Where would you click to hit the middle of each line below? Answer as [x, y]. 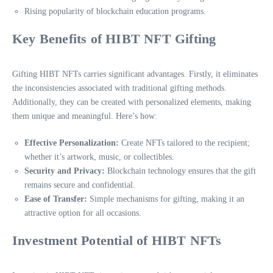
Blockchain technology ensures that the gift [180, 171]
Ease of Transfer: [56, 199]
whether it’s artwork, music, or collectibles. [99, 157]
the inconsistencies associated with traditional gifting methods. [119, 88]
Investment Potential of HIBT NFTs [117, 240]
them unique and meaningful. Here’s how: [85, 116]
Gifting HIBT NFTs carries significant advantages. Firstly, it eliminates [135, 74]
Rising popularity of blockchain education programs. [115, 11]
